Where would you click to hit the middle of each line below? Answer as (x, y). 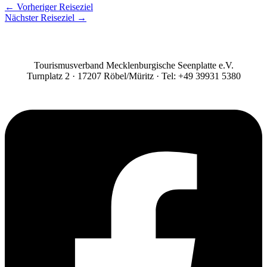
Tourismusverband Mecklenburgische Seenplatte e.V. (133, 65)
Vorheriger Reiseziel (54, 7)
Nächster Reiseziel (41, 17)
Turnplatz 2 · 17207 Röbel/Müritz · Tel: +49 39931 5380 (133, 76)
